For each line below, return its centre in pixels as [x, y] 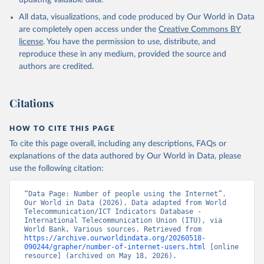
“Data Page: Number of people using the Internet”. [125, 194]
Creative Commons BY [200, 29]
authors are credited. [56, 67]
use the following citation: [57, 169]
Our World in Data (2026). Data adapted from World [125, 203]
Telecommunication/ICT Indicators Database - [113, 212]
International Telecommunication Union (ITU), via [123, 220]
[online [222, 247]
